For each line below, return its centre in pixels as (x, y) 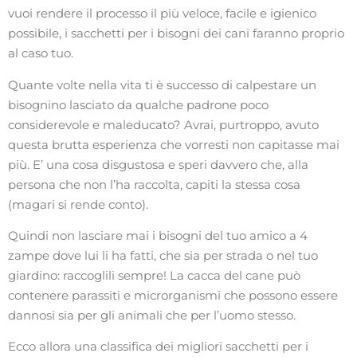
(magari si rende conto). (78, 204)
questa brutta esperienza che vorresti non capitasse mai (174, 144)
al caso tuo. (41, 53)
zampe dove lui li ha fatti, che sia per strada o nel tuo (163, 255)
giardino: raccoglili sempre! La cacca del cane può (154, 275)
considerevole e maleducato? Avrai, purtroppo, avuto (163, 124)
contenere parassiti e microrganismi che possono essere (173, 295)
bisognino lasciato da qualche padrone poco (138, 104)
